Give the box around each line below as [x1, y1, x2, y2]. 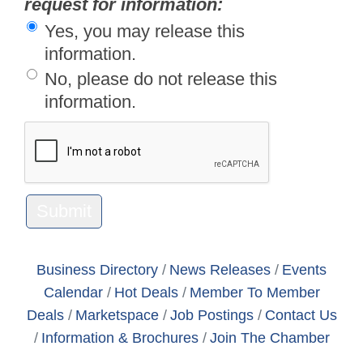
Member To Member [189, 284, 320, 301]
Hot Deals [113, 284, 178, 301]
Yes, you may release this [45, 21, 245, 42]
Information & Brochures [41, 329, 199, 347]
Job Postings [169, 306, 254, 324]
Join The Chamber [209, 329, 330, 347]
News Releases [169, 261, 271, 279]
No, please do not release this [45, 69, 277, 90]
